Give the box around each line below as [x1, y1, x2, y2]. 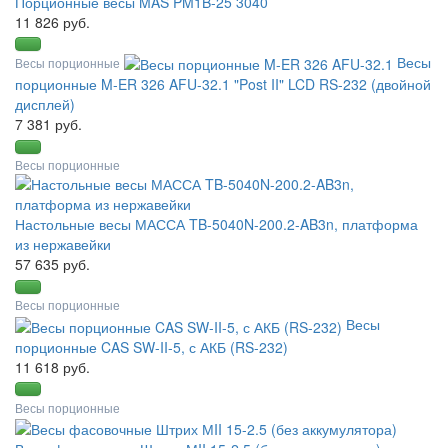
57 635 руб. [15, 254, 90, 275]
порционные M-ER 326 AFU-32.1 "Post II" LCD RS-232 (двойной [15, 74, 431, 95]
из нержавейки [15, 234, 111, 255]
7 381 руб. [15, 114, 82, 135]
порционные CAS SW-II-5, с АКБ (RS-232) [15, 336, 288, 357]
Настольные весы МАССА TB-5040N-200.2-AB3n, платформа [15, 214, 418, 235]
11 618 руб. [15, 356, 90, 377]
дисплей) [15, 94, 75, 115]
